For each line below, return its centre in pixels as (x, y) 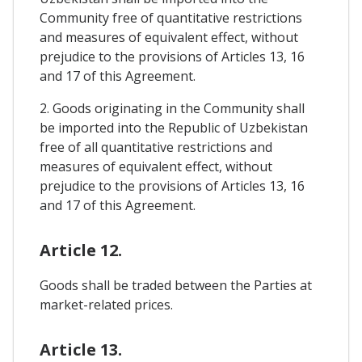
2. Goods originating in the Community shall (172, 108)
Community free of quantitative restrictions (171, 17)
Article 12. (81, 250)
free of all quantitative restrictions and (156, 147)
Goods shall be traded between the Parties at (176, 285)
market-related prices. (106, 304)
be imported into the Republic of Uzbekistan (174, 127)
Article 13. (81, 349)
